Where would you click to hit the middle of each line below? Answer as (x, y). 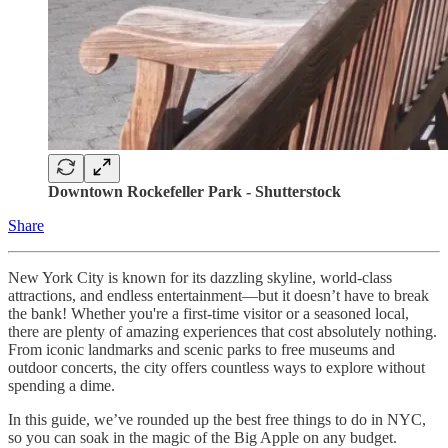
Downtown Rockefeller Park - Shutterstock (194, 191)
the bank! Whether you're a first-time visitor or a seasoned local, (208, 313)
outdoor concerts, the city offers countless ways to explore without (216, 367)
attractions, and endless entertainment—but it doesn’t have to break (218, 295)
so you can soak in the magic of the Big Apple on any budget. (202, 437)
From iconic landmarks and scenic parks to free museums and (201, 349)
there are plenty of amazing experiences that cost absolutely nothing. (222, 331)
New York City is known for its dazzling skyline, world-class (200, 277)
